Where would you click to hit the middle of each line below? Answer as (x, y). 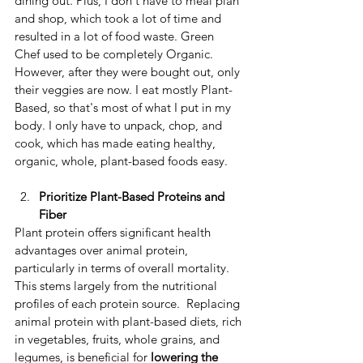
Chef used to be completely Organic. (115, 54)
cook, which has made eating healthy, (117, 143)
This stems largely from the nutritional (117, 286)
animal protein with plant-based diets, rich (130, 322)
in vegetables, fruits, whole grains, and (119, 340)
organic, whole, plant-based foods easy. (121, 161)
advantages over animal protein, (103, 250)
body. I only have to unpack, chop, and (120, 126)
